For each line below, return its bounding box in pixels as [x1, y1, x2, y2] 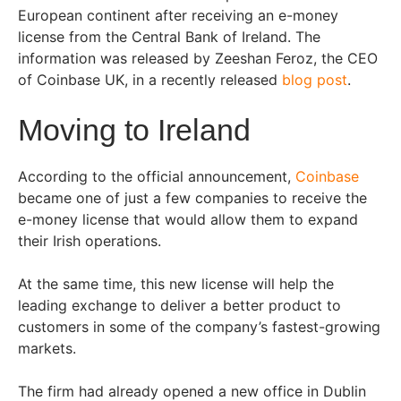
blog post [282, 70, 347, 89]
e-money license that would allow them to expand [18, 209, 358, 228]
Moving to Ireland [18, 112, 251, 147]
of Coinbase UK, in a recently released [18, 70, 282, 89]
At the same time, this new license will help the [18, 274, 334, 293]
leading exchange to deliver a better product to [18, 295, 341, 314]
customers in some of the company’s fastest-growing [18, 317, 380, 336]
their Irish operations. [18, 231, 166, 250]
